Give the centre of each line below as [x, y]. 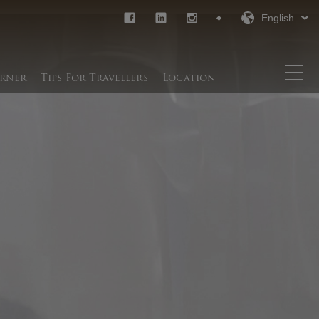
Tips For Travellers [94, 77]
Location [189, 77]
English [278, 18]
